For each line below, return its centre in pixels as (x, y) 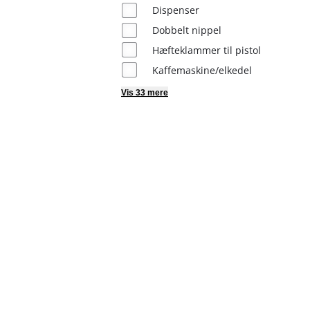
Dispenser (175, 10)
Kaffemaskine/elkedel (202, 70)
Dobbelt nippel (186, 30)
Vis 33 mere (144, 93)
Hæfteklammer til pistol (206, 50)
